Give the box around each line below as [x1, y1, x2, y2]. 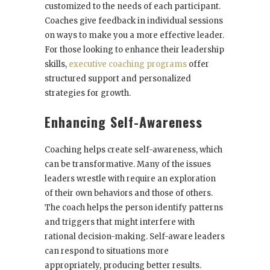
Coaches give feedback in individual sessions [45, 16, 223, 27]
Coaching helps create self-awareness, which [45, 145, 222, 155]
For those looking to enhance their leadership [45, 45, 224, 55]
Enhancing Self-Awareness [45, 112, 202, 132]
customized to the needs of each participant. [45, 1, 221, 12]
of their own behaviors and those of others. [45, 188, 213, 199]
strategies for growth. [45, 88, 131, 99]
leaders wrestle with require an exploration [45, 174, 216, 184]
